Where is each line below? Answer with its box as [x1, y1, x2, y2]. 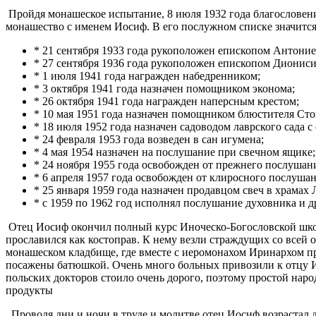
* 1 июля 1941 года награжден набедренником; [34, 70, 260, 83]
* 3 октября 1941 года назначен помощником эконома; [34, 83, 295, 95]
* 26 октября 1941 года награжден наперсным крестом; [34, 95, 299, 108]
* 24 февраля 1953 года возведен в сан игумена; [34, 133, 264, 146]
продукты [6, 284, 53, 297]
